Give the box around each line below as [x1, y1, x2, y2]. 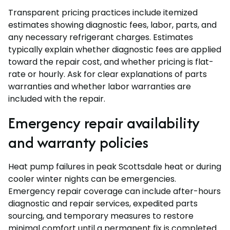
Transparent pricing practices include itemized [8, 7, 198, 19]
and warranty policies [8, 131, 148, 154]
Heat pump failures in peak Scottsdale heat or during [8, 161, 221, 173]
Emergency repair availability [8, 112, 200, 135]
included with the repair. [8, 93, 105, 105]
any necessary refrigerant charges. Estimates [8, 31, 193, 44]
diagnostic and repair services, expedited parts [8, 198, 198, 210]
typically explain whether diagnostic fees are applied [8, 44, 221, 56]
